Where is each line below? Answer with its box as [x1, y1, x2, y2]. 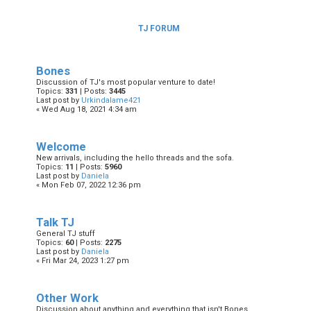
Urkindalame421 [81, 96, 141, 105]
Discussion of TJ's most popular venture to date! [36, 78, 215, 87]
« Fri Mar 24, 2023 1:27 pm [36, 256, 129, 265]
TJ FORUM [138, 24, 180, 33]
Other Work [36, 292, 99, 305]
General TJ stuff [36, 229, 95, 238]
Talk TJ [36, 216, 74, 229]
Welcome [36, 140, 86, 153]
